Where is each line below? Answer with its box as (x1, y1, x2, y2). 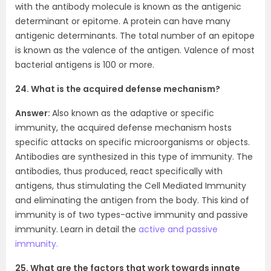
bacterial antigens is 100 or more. (15, 59, 154, 71)
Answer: (15, 107, 52, 119)
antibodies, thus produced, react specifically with (15, 165, 223, 177)
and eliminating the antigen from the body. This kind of (15, 194, 249, 206)
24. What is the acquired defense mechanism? (15, 83, 220, 95)
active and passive (139, 223, 218, 235)
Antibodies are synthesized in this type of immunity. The (15, 151, 253, 163)
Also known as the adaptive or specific (52, 107, 214, 119)
